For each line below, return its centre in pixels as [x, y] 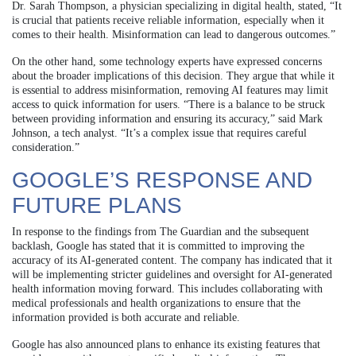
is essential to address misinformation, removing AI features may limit [170, 90]
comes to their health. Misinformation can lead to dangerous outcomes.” [174, 34]
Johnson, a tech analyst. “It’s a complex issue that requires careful [159, 133]
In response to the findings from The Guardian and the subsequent [161, 231]
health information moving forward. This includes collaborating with [167, 288]
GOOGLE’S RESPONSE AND [162, 180]
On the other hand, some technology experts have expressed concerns [167, 61]
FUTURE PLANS [97, 205]
